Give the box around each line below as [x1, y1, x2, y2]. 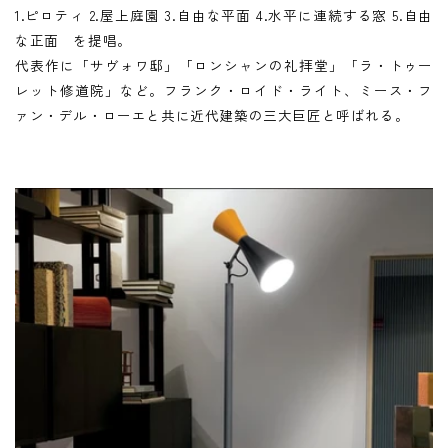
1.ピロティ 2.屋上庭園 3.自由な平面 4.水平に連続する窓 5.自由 [15, 5, 433, 26]
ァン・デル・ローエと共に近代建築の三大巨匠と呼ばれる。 [15, 105, 410, 126]
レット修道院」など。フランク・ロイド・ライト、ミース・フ [15, 80, 433, 101]
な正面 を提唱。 [15, 30, 132, 51]
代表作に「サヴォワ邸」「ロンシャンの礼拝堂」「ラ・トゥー [15, 55, 433, 76]
